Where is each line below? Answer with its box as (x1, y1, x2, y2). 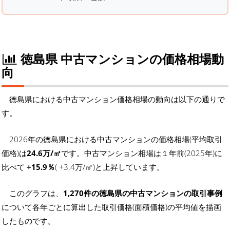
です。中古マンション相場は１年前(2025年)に (61, 148, 222, 159)
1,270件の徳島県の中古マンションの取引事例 (63, 188, 222, 199)
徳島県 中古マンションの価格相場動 (17, 50, 224, 68)
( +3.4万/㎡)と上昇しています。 (55, 162, 164, 172)
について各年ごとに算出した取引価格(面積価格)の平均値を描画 (2, 202, 221, 213)
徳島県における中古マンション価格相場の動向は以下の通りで (9, 94, 225, 105)
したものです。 (2, 216, 55, 226)
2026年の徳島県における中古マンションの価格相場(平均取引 (9, 134, 222, 145)
